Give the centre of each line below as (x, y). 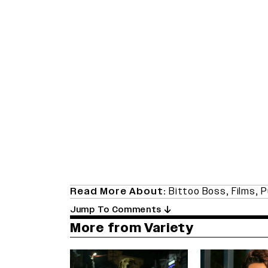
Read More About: (119, 192)
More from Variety (132, 228)
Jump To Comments (117, 210)
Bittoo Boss (197, 192)
